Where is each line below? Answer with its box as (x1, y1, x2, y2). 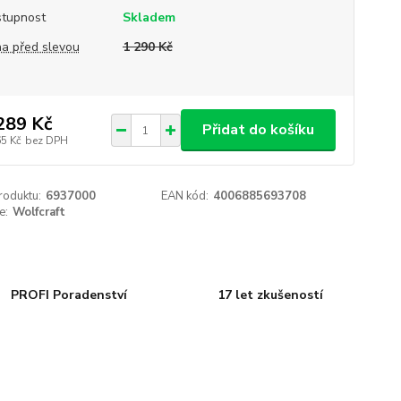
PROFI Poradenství (11, 286, 128, 303)
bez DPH (24, 132, 68, 148)
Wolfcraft (12, 204, 65, 220)
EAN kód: (161, 188, 209, 204)
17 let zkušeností (217, 286, 323, 303)
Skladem (122, 9, 175, 26)
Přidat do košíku (201, 120, 314, 140)
